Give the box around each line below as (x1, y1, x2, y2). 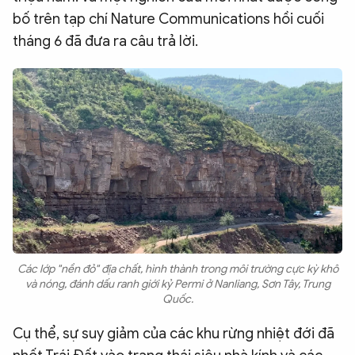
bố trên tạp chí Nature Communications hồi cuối (13, 10, 324, 28)
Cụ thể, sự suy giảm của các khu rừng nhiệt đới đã (13, 325, 334, 342)
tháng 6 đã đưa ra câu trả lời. (13, 32, 198, 50)
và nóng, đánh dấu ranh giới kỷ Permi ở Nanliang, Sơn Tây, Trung (25, 277, 330, 291)
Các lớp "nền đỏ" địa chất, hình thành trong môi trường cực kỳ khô (17, 262, 338, 276)
